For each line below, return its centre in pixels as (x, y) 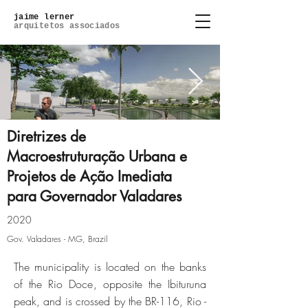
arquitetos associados (67, 26)
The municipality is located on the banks (110, 267)
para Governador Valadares (94, 196)
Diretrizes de (46, 136)
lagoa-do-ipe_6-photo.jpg (129, 180)
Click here (155, 216)
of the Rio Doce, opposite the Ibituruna (110, 284)
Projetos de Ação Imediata (89, 176)
